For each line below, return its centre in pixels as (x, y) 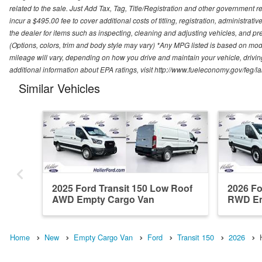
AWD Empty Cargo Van (103, 199)
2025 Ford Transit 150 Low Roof (122, 188)
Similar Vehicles (59, 88)
